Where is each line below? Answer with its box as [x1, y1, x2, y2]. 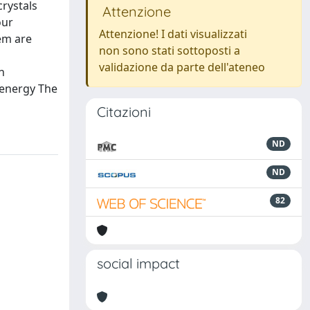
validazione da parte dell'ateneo [99, 60, 265, 75]
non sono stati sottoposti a [99, 43, 240, 58]
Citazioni [97, 103, 151, 120]
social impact [97, 255, 180, 272]
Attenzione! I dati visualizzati [99, 26, 247, 42]
